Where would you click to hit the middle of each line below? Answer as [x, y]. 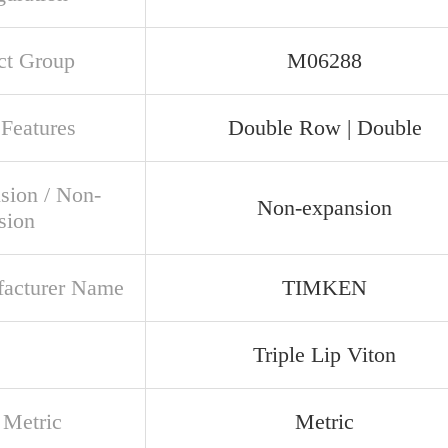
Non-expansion [324, 207]
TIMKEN [324, 287]
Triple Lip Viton [324, 354]
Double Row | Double [324, 127]
